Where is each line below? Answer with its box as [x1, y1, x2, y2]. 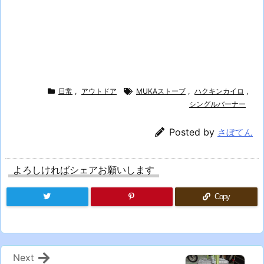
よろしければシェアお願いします [13, 163, 154, 176]
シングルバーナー [189, 99, 246, 108]
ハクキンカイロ [194, 86, 244, 95]
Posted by [169, 126, 217, 138]
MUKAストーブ [136, 86, 186, 95]
